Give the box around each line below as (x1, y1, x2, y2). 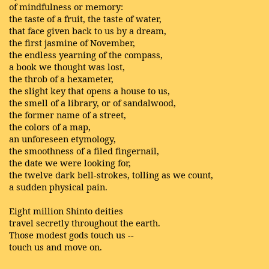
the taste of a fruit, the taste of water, (9, 12, 162, 25)
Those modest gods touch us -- (9, 228, 134, 241)
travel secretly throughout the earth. (9, 216, 160, 229)
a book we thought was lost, (9, 60, 125, 73)
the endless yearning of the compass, (9, 48, 163, 61)
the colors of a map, (9, 120, 91, 133)
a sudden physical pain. (9, 180, 107, 193)
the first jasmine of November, (9, 36, 135, 49)
